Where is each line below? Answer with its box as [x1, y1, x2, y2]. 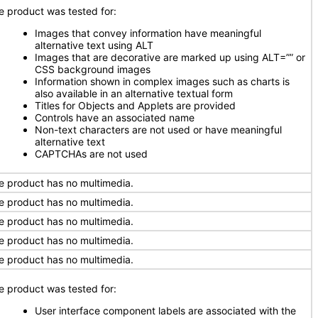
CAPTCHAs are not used [35, 148, 148, 160]
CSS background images [35, 63, 150, 75]
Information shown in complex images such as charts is [35, 75, 290, 87]
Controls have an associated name [35, 111, 194, 124]
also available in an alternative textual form [35, 87, 233, 99]
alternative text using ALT [35, 39, 153, 51]
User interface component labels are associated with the [35, 305, 296, 317]
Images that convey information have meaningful [35, 27, 261, 39]
